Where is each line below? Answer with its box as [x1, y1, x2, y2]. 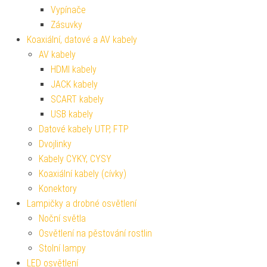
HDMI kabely [51, 63, 97, 75]
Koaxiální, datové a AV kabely [27, 33, 137, 45]
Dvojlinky [39, 138, 72, 150]
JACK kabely [51, 78, 98, 90]
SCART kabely [51, 93, 104, 105]
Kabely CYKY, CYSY [39, 153, 111, 164]
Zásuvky [51, 18, 82, 30]
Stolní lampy [39, 242, 86, 254]
